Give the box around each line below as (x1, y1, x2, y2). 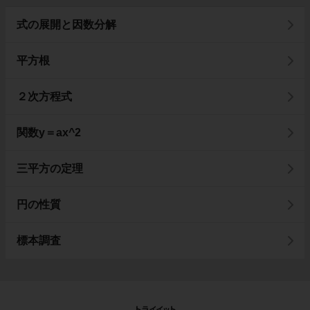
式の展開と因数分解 (17, 18, 116, 30)
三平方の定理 (17, 162, 83, 174)
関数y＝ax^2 (17, 126, 81, 138)
